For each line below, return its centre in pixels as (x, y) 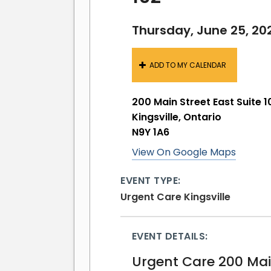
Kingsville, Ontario (176, 117)
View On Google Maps (184, 152)
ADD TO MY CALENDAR (188, 65)
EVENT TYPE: (151, 180)
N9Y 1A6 (150, 132)
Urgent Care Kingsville (175, 197)
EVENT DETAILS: (170, 236)
